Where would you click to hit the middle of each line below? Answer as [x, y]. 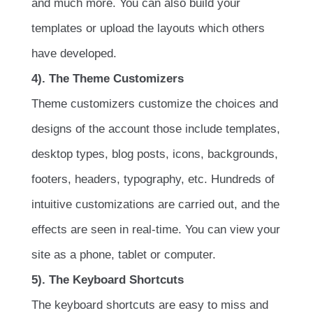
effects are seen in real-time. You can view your [156, 229]
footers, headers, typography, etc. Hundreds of [153, 179]
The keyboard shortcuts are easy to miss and [150, 305]
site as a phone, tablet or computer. [124, 254]
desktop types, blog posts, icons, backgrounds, [155, 154]
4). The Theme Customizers [108, 78]
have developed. [74, 53]
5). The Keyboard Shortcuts [108, 279]
